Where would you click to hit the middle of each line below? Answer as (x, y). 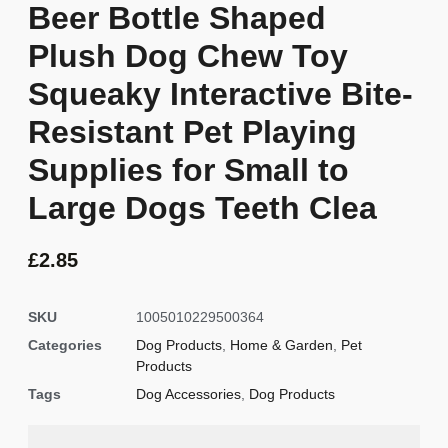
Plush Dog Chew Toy (188, 55)
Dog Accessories (188, 394)
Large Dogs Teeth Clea (202, 207)
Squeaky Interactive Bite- (220, 93)
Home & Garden (281, 345)
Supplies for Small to (188, 169)
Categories (65, 345)
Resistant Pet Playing (192, 131)
